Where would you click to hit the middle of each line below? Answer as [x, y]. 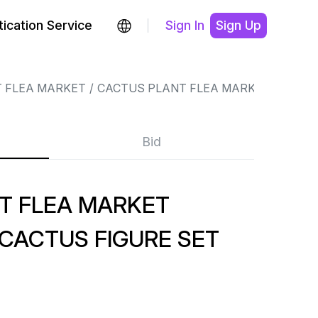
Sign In [185, 25]
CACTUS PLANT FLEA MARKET [183, 88]
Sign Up [238, 25]
